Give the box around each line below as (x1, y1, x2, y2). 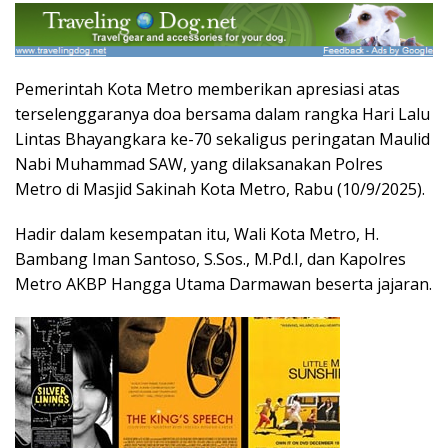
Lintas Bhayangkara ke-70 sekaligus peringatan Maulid (15, 127, 430, 150)
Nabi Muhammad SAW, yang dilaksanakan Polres (15, 152, 383, 175)
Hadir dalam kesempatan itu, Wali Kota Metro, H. (15, 222, 379, 245)
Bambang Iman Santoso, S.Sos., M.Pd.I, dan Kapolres (15, 247, 406, 270)
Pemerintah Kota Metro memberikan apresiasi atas (15, 77, 400, 100)
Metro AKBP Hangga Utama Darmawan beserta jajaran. (15, 272, 432, 295)
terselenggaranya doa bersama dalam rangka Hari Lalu (15, 102, 430, 125)
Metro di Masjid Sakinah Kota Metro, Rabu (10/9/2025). (15, 177, 425, 200)
